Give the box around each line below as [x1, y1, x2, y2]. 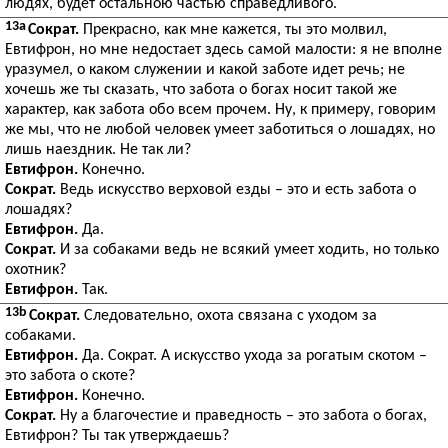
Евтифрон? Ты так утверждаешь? [5, 428, 229, 444]
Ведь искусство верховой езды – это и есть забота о [56, 182, 416, 198]
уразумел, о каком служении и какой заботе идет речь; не [5, 62, 405, 78]
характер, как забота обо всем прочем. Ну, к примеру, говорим [5, 102, 436, 118]
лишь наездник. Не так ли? [5, 142, 191, 158]
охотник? [5, 262, 66, 278]
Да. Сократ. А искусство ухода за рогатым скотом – [78, 348, 427, 364]
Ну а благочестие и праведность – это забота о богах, [56, 408, 427, 424]
